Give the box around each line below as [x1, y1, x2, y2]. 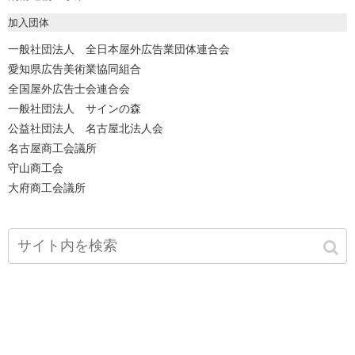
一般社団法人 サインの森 [8, 102, 141, 116]
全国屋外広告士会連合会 [8, 82, 130, 96]
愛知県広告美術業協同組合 [8, 63, 141, 76]
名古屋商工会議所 [8, 142, 97, 155]
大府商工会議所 [8, 181, 86, 195]
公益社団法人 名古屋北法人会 [8, 122, 163, 136]
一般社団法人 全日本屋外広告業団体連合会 [8, 43, 230, 56]
